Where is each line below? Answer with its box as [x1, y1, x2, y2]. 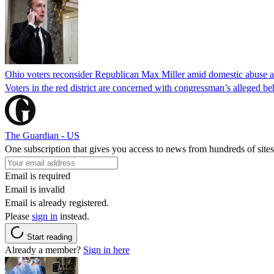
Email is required [5, 170, 70, 181]
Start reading [27, 232, 72, 242]
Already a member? [5, 244, 83, 255]
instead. [57, 210, 89, 221]
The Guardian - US [5, 130, 80, 141]
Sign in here [83, 244, 130, 255]
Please [5, 210, 32, 221]
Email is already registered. [5, 197, 109, 208]
